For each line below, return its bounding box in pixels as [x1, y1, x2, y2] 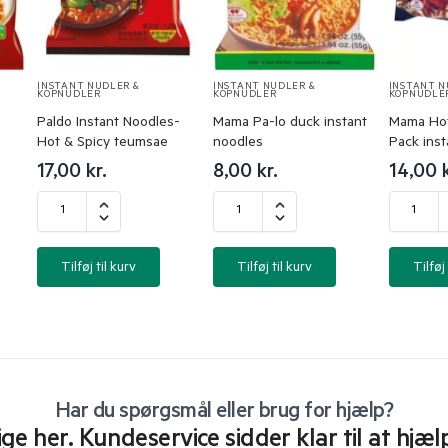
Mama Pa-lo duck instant [213, 115, 368, 132]
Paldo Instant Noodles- [37, 115, 181, 132]
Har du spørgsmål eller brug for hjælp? [54, 400, 394, 425]
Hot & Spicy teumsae [37, 135, 169, 152]
